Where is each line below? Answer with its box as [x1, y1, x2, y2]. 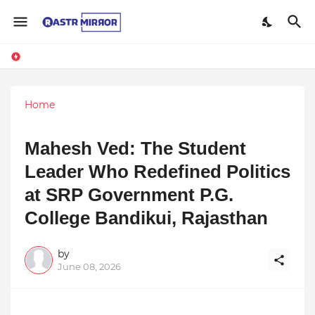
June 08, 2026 [58, 260, 121, 272]
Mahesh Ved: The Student [25, 137, 246, 159]
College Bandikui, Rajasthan [25, 207, 268, 229]
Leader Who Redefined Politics [25, 160, 290, 182]
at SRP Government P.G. [25, 184, 233, 205]
